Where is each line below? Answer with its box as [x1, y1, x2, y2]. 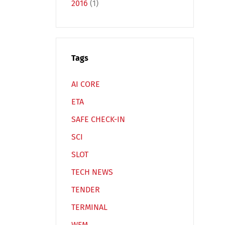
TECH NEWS [71, 167, 113, 177]
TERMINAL [71, 202, 107, 212]
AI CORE [71, 79, 100, 89]
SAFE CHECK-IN [71, 115, 125, 124]
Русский [72, 73, 103, 83]
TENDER [71, 185, 100, 194]
